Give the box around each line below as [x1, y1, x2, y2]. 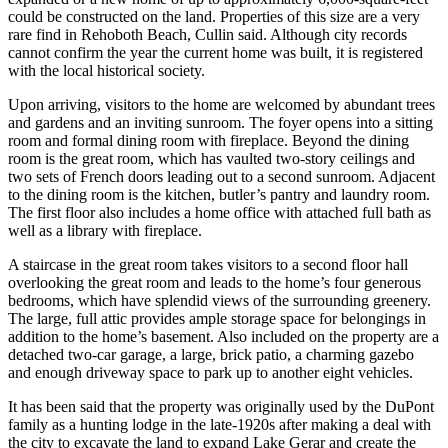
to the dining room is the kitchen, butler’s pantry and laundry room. [8, 186, 430, 204]
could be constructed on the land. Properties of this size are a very [8, 8, 420, 26]
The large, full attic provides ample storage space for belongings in [8, 310, 426, 328]
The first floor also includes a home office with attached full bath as [8, 204, 431, 222]
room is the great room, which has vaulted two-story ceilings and [8, 150, 415, 168]
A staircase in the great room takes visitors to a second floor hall [8, 256, 408, 274]
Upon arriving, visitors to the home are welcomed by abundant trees [8, 96, 435, 114]
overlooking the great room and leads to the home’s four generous [8, 274, 421, 292]
